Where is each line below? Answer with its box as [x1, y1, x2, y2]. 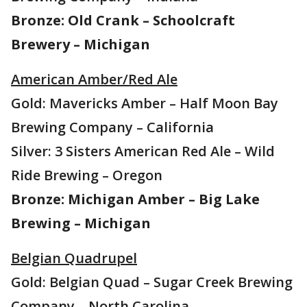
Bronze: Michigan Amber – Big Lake [11, 190, 260, 208]
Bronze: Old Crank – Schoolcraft [11, 11, 235, 29]
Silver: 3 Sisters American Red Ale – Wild [11, 142, 275, 160]
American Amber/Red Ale [11, 70, 177, 88]
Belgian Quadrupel [11, 249, 137, 267]
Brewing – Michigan [11, 214, 151, 232]
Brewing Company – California [11, 118, 214, 136]
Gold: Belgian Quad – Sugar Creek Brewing [11, 273, 293, 291]
